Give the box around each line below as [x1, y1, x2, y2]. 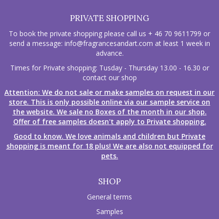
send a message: [9, 38, 65, 48]
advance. [95, 48, 124, 58]
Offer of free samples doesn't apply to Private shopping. [13, 116, 206, 126]
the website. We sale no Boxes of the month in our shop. [12, 107, 207, 116]
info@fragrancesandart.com [64, 38, 153, 48]
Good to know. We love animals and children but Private [14, 131, 205, 141]
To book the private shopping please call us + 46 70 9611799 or [9, 28, 210, 38]
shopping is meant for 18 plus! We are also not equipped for [6, 141, 213, 151]
